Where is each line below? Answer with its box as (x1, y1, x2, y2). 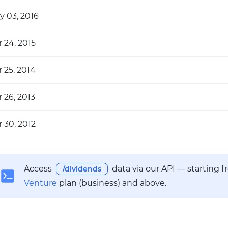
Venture (24, 178, 57, 188)
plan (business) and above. (57, 178, 166, 188)
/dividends (61, 164, 103, 174)
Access (24, 164, 52, 174)
